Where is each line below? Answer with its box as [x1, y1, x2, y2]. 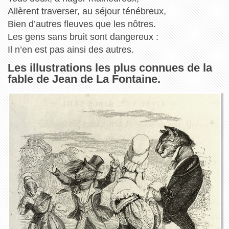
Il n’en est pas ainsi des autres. [7, 44, 134, 55]
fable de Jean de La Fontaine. [7, 72, 161, 85]
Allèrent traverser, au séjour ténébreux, [7, 6, 166, 16]
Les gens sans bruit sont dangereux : [7, 31, 158, 42]
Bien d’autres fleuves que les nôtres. [7, 18, 156, 29]
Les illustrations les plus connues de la [7, 61, 212, 74]
